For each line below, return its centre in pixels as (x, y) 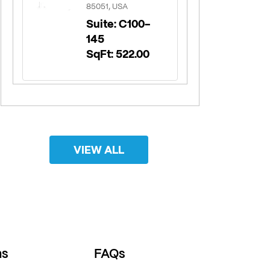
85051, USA (107, 6)
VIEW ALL (99, 149)
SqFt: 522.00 (118, 54)
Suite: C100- (118, 24)
